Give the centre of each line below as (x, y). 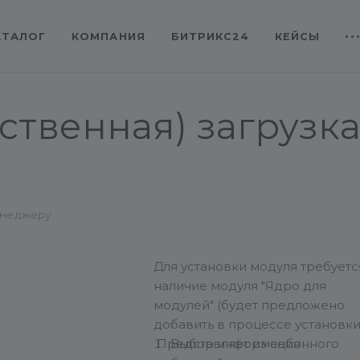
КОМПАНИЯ (108, 36)
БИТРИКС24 (210, 36)
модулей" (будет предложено (249, 305)
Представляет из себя (229, 344)
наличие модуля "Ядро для (240, 286)
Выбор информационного (255, 344)
